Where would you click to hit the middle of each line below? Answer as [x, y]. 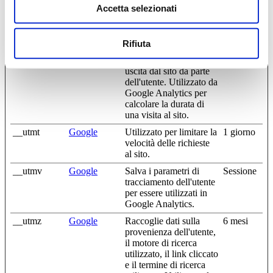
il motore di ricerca [161, 243]
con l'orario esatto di [164, 60]
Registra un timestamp [168, 49]
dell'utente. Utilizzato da [171, 82]
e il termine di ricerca [165, 264]
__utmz [27, 221]
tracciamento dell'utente [170, 182]
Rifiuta [136, 43]
